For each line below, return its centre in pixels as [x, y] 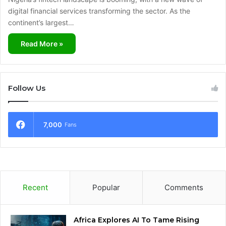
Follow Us [27, 88]
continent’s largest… [41, 22]
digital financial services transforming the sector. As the [99, 11]
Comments [184, 187]
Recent [35, 187]
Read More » [42, 43]
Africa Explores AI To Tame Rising [136, 220]
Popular [106, 187]
